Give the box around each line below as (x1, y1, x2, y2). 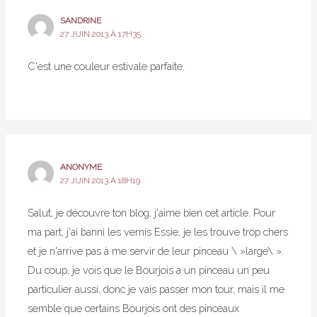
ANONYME (60, 161, 103, 172)
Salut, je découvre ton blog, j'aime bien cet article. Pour (28, 206, 276, 219)
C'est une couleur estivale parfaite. (28, 59, 185, 72)
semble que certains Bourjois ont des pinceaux (28, 301, 240, 314)
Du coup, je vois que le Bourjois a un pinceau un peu (28, 263, 270, 276)
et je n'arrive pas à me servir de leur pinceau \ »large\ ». (28, 244, 284, 257)
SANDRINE (60, 15, 102, 25)
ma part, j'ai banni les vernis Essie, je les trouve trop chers (28, 225, 289, 238)
